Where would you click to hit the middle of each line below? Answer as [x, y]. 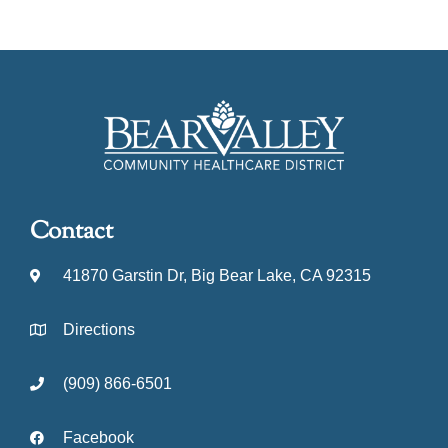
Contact [71, 232]
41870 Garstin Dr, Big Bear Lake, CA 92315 [216, 276]
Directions [98, 330]
